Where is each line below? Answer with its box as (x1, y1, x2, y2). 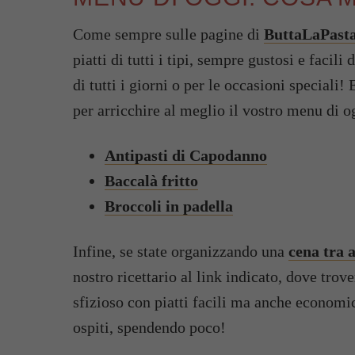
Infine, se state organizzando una (73, 242, 288, 261)
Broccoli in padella (105, 197, 233, 216)
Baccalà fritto (105, 172, 198, 190)
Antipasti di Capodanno (105, 147, 267, 165)
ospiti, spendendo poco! (73, 319, 226, 337)
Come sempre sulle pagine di (73, 25, 264, 44)
